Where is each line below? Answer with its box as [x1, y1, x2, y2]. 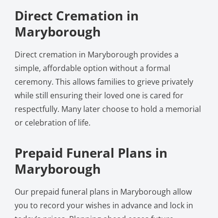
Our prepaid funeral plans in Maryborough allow [14, 186, 192, 197]
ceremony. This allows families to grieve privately [14, 76, 193, 87]
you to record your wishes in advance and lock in [14, 200, 193, 211]
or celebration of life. [14, 117, 91, 128]
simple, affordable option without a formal [14, 62, 170, 73]
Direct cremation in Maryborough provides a [14, 49, 179, 60]
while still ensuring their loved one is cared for [14, 90, 183, 101]
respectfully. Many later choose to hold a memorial [14, 103, 201, 114]
